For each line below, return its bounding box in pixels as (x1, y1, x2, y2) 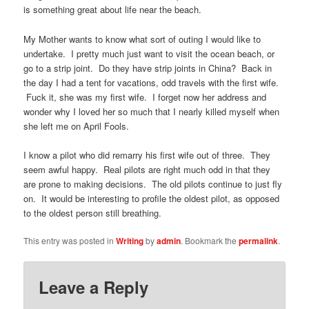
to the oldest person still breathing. (23, 206, 162, 219)
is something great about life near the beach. (23, 3, 202, 17)
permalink (239, 234, 279, 247)
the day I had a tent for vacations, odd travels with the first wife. (23, 75, 279, 89)
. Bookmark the (181, 234, 239, 246)
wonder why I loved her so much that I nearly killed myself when (23, 104, 280, 118)
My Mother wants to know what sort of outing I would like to (23, 32, 261, 46)
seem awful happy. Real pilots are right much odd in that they (23, 162, 271, 176)
